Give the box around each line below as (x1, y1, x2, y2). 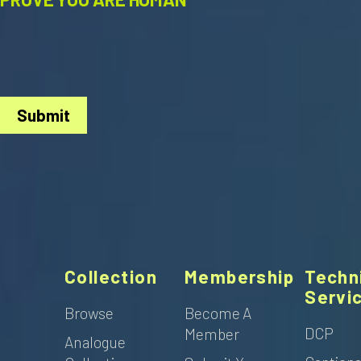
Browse (64, 304, 114, 323)
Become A (185, 304, 252, 323)
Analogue (64, 333, 127, 351)
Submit (16, 105, 70, 126)
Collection (64, 266, 157, 288)
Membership (185, 266, 295, 288)
